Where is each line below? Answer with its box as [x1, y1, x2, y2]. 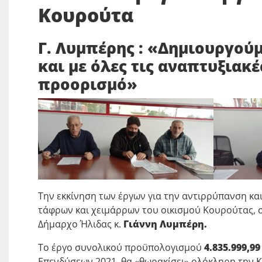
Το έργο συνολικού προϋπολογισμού [38, 240, 204, 254]
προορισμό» [38, 73, 137, 95]
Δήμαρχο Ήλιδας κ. [38, 217, 123, 230]
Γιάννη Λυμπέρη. [123, 217, 207, 230]
